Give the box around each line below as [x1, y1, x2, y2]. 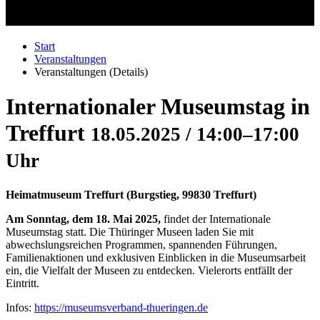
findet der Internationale [161, 212, 271, 225]
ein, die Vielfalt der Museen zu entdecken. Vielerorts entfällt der [6, 264, 292, 276]
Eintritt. [6, 276, 39, 289]
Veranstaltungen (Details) [34, 66, 148, 78]
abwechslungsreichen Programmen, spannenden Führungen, [6, 238, 277, 251]
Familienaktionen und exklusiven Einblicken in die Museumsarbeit [6, 251, 306, 264]
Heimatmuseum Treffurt [6, 188, 124, 201]
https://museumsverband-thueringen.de [34, 301, 208, 314]
